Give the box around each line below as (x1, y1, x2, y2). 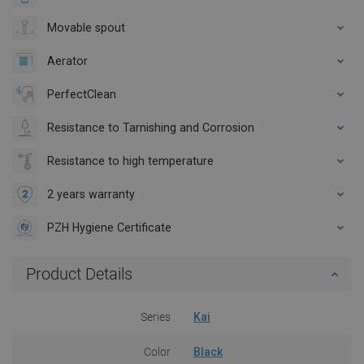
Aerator (47, 54, 88, 67)
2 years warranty (47, 187, 135, 201)
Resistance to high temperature (47, 154, 214, 167)
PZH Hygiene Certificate (47, 220, 171, 234)
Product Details (26, 263, 132, 284)
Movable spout (47, 20, 125, 34)
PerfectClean (47, 87, 116, 101)
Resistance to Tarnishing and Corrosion (47, 120, 254, 134)
